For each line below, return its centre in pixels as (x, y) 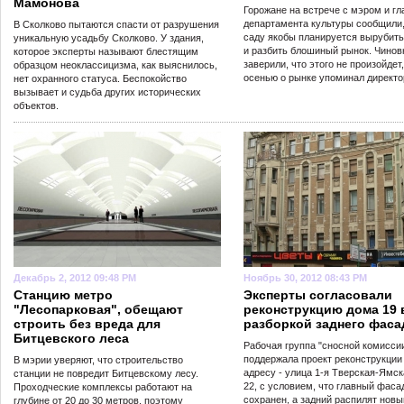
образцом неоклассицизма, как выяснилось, (115, 65)
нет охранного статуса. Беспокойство (100, 78)
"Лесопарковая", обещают (98, 309)
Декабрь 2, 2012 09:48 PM (75, 278)
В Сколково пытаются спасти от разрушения (116, 24)
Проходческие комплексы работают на (103, 387)
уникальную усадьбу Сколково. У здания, (109, 38)
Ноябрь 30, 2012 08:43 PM (305, 278)
